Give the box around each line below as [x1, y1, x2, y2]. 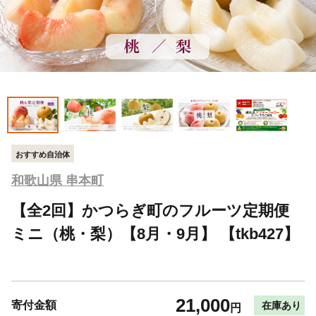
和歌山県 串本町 [11, 174, 104, 188]
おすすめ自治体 [16, 150, 70, 159]
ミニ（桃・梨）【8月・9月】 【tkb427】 [11, 225, 299, 243]
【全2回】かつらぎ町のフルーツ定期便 [11, 202, 289, 220]
